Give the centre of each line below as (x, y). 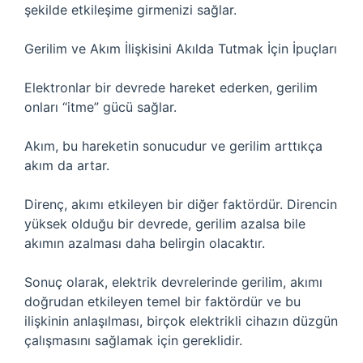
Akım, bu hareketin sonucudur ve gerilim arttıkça (173, 146)
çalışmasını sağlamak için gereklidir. (133, 340)
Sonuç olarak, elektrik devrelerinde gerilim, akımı (173, 282)
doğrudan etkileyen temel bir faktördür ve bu (162, 301)
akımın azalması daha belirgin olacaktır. (145, 243)
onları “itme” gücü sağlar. (100, 107)
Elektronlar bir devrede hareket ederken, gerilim (171, 88)
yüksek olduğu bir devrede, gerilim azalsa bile (165, 224)
